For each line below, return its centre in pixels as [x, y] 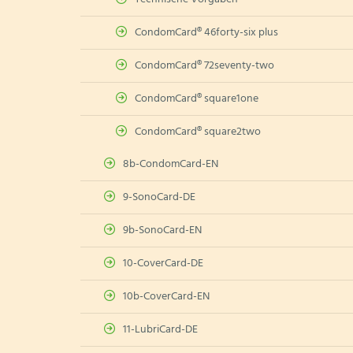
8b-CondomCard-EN [171, 164]
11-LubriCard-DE [160, 330]
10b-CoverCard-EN [166, 297]
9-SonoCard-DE [159, 197]
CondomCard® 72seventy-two [204, 66]
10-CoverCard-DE [163, 264]
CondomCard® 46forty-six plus [206, 33]
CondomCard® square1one [197, 99]
